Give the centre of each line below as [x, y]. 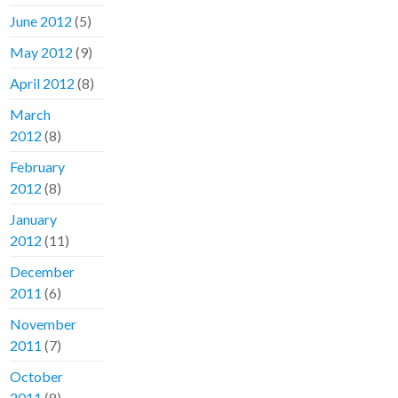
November [44, 324]
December [43, 272]
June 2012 [41, 21]
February [38, 167]
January [34, 219]
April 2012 [43, 84]
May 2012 [42, 52]
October [37, 377]
